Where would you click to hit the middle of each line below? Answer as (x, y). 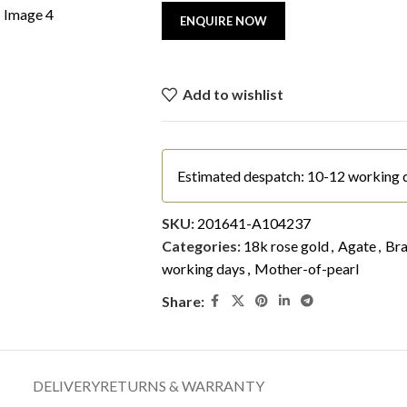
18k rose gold (286, 245)
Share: (183, 301)
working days (203, 268)
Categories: (201, 245)
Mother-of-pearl (306, 268)
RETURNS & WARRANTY (182, 385)
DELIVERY (66, 385)
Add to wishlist (233, 94)
